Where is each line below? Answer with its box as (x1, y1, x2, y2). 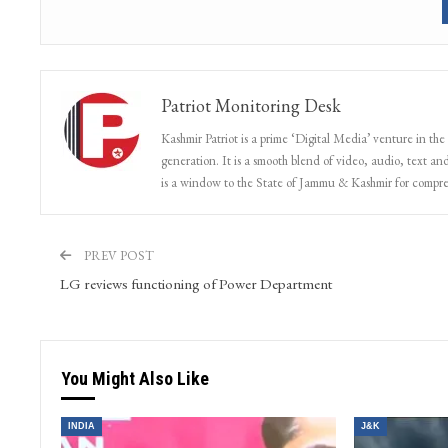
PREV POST (80, 247, 154, 265)
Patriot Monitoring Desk (160, 94, 341, 118)
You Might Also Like (60, 368, 209, 390)
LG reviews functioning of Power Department (59, 274, 332, 294)
